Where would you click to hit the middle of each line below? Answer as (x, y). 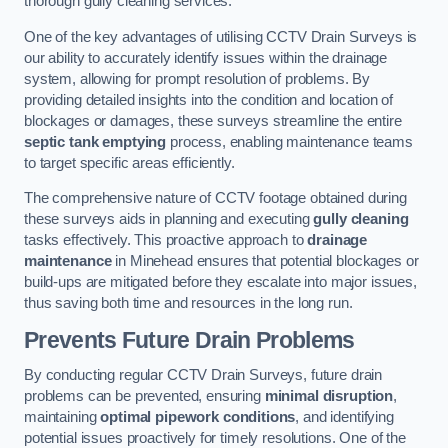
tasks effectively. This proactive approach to (166, 240)
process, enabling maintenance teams (289, 141)
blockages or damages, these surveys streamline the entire (213, 120)
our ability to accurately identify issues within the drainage (206, 57)
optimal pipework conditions (198, 417)
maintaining (62, 417)
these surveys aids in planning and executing (169, 219)
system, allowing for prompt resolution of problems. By (197, 78)
